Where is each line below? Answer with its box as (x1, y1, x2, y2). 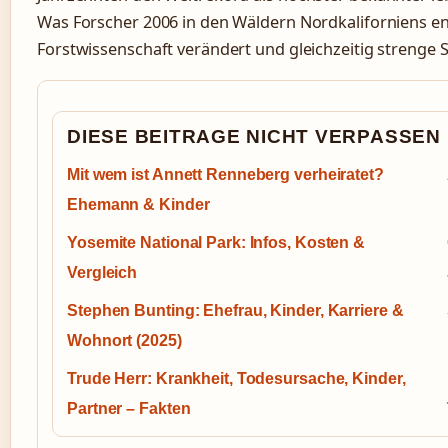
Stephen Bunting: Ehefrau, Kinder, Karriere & (67, 301, 404, 319)
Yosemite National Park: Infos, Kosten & (67, 233, 366, 251)
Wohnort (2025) (67, 331, 182, 349)
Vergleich (67, 263, 138, 281)
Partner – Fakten (67, 399, 191, 417)
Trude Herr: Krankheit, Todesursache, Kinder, (67, 369, 406, 387)
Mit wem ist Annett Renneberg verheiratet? (67, 165, 384, 183)
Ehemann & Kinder (67, 195, 210, 213)
